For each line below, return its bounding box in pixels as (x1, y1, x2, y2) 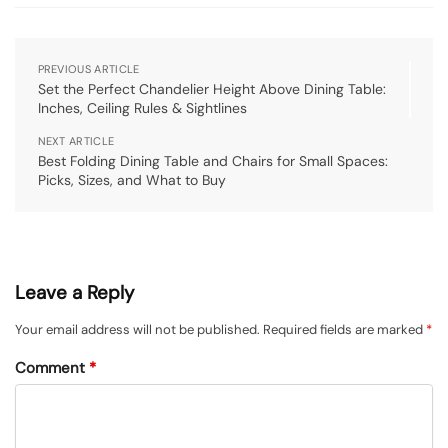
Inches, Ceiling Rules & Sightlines (37, 98, 247, 117)
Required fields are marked (263, 320, 426, 338)
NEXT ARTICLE (37, 133, 115, 148)
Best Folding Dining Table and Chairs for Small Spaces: (37, 151, 388, 170)
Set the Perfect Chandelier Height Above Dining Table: (37, 79, 386, 98)
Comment (15, 357, 89, 378)
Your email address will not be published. (15, 320, 260, 338)
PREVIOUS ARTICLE (37, 61, 140, 76)
